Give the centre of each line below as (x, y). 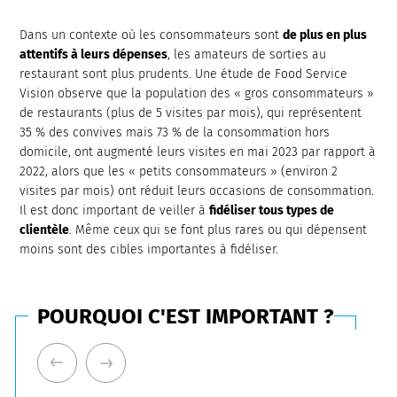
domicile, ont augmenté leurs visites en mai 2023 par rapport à (198, 152)
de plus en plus (325, 35)
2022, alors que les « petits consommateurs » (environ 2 (179, 171)
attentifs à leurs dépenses (94, 54)
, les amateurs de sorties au (247, 54)
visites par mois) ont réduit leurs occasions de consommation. (197, 191)
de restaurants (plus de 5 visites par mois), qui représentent (191, 113)
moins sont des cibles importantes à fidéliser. (149, 249)
